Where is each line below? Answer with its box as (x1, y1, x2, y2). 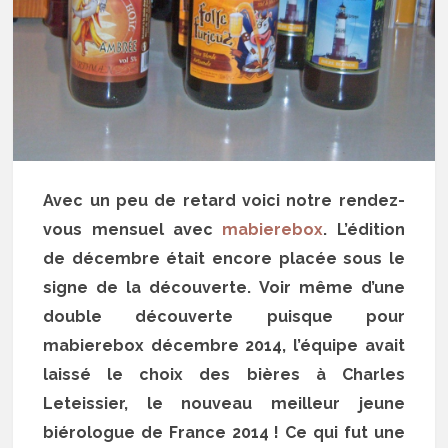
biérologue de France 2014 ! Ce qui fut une (43, 422, 405, 442)
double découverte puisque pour (43, 306, 405, 326)
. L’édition (323, 219, 405, 239)
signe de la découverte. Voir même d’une (43, 277, 405, 297)
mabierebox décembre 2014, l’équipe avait (43, 335, 405, 355)
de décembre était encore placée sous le (43, 248, 405, 268)
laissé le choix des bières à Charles (43, 364, 405, 384)
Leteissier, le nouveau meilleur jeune (43, 393, 405, 413)
